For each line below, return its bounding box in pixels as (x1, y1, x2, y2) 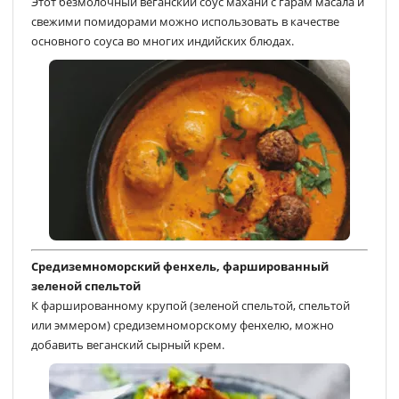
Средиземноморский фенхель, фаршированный (31, 258, 329, 275)
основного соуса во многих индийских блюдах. (31, 32, 294, 49)
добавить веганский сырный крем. (31, 337, 224, 354)
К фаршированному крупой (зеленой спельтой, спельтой (31, 297, 350, 314)
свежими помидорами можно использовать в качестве (31, 12, 339, 29)
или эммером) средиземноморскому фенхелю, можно (31, 317, 334, 334)
